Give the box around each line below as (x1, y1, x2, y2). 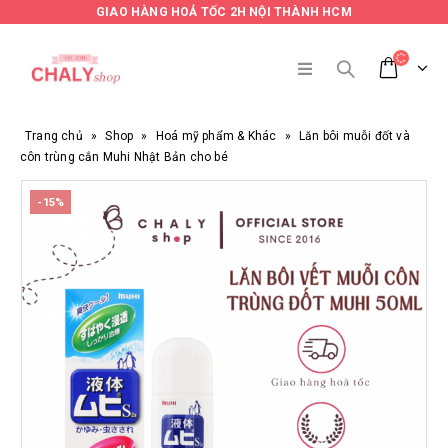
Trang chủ (25, 129, 83, 143)
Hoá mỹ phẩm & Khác (155, 129, 277, 143)
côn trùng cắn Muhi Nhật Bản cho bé (20, 150, 228, 164)
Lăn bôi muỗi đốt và (299, 129, 410, 143)
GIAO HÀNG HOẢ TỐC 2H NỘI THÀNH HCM (96, 5, 352, 19)
